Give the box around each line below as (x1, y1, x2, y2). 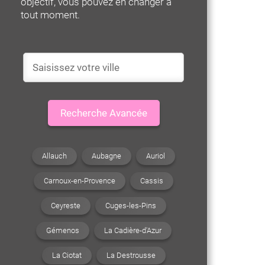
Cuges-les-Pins (105, 201, 156, 210)
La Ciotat (51, 250, 82, 260)
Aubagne (92, 151, 121, 160)
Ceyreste (51, 201, 80, 210)
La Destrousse (106, 250, 156, 260)
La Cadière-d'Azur (104, 225, 161, 235)
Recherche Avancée (60, 107, 147, 119)
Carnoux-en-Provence (44, 176, 115, 185)
